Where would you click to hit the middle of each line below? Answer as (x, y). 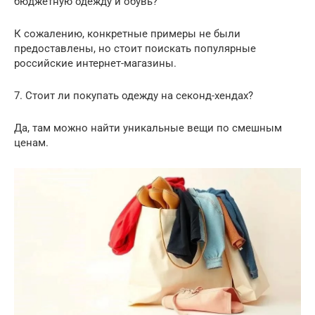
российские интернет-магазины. (95, 64)
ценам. (31, 143)
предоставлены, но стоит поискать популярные (135, 49)
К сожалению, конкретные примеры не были (127, 34)
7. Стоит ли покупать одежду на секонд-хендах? (134, 96)
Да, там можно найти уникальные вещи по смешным (148, 128)
